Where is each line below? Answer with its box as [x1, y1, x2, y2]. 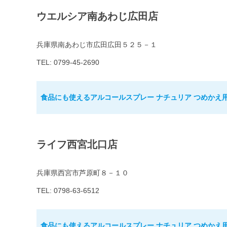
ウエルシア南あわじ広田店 [36, 11, 158, 22]
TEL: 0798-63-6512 [36, 186, 99, 195]
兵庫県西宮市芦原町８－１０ [36, 169, 129, 177]
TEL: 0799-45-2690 [36, 58, 99, 67]
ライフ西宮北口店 [36, 139, 118, 150]
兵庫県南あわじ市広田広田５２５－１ [36, 41, 157, 49]
